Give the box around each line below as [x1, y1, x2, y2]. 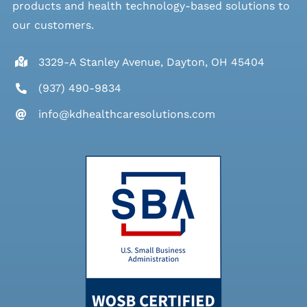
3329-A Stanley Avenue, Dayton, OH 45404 [38, 55, 265, 69]
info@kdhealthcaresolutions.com [38, 108, 216, 121]
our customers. [12, 18, 94, 32]
